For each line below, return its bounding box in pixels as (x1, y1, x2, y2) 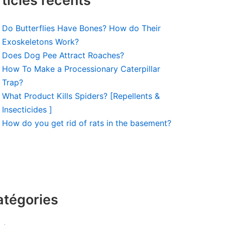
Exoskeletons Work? (2, 37, 79, 47)
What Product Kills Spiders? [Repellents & (2, 91, 160, 101)
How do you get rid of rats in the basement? (2, 118, 171, 128)
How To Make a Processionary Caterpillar (2, 64, 160, 74)
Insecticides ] (2, 104, 52, 115)
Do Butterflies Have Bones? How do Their (2, 23, 161, 33)
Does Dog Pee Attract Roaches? (2, 50, 124, 60)
